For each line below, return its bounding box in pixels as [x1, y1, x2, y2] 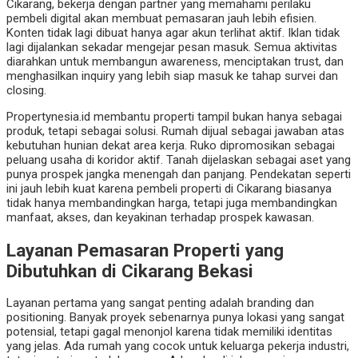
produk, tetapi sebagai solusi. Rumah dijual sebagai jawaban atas [6, 124, 344, 139]
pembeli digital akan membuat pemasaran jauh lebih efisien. [6, 11, 316, 26]
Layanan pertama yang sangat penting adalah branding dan [6, 296, 314, 311]
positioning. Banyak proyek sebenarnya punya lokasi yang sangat [6, 310, 344, 325]
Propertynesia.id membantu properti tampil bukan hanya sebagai [6, 109, 342, 125]
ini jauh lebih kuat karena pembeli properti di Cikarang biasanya [6, 181, 332, 197]
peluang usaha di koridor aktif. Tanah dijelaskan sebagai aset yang [6, 153, 351, 168]
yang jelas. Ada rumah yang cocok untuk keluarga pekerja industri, [6, 339, 349, 354]
